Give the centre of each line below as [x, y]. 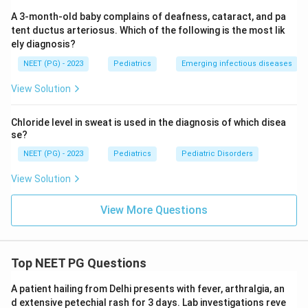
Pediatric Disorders [217, 154]
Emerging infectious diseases [237, 64]
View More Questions [154, 210]
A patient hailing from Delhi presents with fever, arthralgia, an [148, 289]
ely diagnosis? [43, 44]
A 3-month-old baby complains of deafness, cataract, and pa [148, 16]
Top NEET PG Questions [79, 263]
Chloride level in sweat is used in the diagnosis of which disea [148, 122]
